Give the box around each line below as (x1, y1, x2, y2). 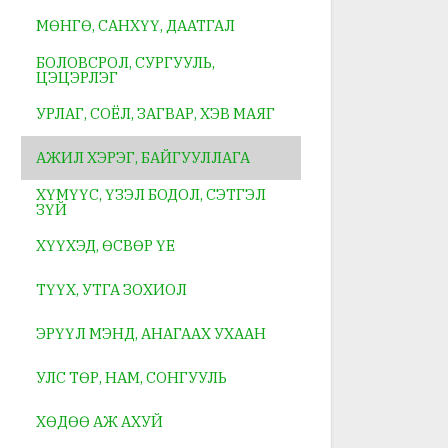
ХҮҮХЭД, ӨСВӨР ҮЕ (36, 236, 175, 256)
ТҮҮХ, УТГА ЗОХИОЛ (36, 280, 187, 300)
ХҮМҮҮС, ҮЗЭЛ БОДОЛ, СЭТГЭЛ (36, 184, 266, 204)
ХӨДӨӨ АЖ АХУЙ (36, 412, 163, 432)
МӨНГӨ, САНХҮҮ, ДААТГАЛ (36, 16, 235, 36)
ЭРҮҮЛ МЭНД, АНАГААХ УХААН (36, 324, 266, 344)
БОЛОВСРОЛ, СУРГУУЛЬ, (36, 52, 215, 72)
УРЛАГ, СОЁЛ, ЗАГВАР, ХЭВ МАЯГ (36, 104, 275, 124)
